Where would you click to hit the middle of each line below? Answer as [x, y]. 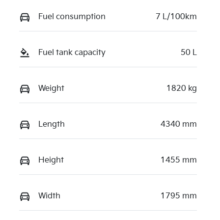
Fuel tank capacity [72, 53]
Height [51, 161]
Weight [51, 89]
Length [52, 125]
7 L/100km [176, 17]
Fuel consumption [72, 17]
